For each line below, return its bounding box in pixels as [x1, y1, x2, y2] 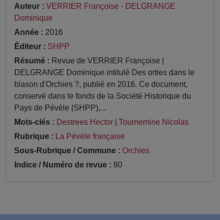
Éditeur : [14, 42, 46, 51]
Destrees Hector [56, 118, 113, 127]
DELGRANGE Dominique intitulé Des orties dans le [14, 68, 194, 77]
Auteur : [14, 2, 44, 11]
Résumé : [14, 56, 50, 65]
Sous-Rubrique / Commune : [14, 146, 120, 155]
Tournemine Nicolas [119, 118, 189, 127]
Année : [14, 28, 43, 37]
